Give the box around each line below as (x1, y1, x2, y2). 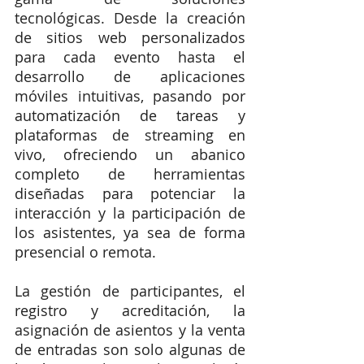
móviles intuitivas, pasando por (15, 85, 245, 106)
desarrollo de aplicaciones (15, 66, 245, 86)
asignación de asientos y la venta (15, 319, 245, 340)
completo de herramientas (15, 163, 245, 184)
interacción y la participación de (15, 202, 245, 223)
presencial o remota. (15, 241, 156, 262)
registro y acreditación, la (15, 300, 245, 320)
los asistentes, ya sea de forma (15, 222, 245, 242)
